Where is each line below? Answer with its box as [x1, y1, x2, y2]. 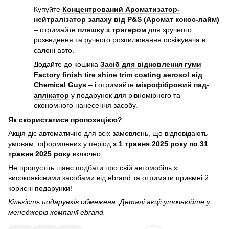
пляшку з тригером [78, 25, 146, 34]
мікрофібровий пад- [136, 80, 209, 89]
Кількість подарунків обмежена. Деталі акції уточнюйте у [8, 198, 210, 207]
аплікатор [34, 90, 69, 99]
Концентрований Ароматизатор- [62, 5, 180, 13]
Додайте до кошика [34, 60, 100, 68]
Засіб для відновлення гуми [100, 60, 201, 68]
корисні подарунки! [8, 184, 74, 193]
